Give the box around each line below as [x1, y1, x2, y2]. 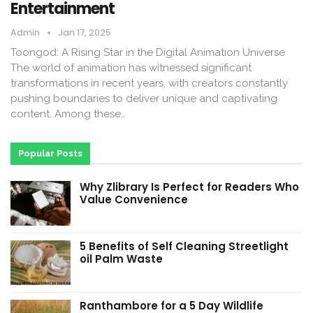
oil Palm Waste [80, 252, 163, 267]
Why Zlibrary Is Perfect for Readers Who [80, 180, 299, 195]
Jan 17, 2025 [58, 26, 111, 40]
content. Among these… [10, 108, 126, 121]
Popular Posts [18, 148, 82, 159]
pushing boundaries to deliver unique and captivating [10, 92, 277, 105]
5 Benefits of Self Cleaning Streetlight [80, 239, 289, 254]
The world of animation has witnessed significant [10, 61, 252, 75]
